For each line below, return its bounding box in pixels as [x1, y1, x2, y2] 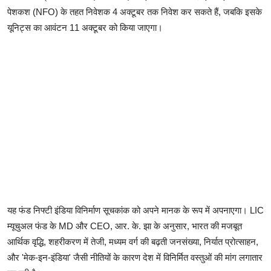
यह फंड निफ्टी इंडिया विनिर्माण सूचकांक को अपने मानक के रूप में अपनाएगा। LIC [7, 205, 264, 216]
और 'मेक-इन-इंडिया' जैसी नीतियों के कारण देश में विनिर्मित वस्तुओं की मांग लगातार [7, 252, 263, 263]
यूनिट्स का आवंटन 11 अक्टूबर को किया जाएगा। [7, 22, 165, 33]
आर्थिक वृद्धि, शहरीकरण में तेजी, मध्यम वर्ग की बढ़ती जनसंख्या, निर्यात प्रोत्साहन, [7, 237, 258, 247]
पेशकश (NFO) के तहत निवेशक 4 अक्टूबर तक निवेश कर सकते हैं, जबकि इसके [7, 7, 262, 18]
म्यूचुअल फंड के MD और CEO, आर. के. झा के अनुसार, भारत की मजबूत [7, 221, 242, 232]
